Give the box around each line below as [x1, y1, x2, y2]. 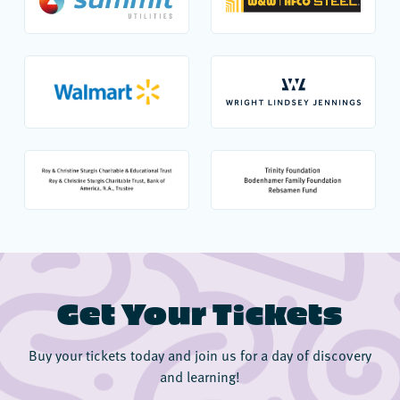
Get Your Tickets [56, 293, 344, 330]
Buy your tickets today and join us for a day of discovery [29, 344, 371, 364]
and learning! [160, 365, 240, 386]
